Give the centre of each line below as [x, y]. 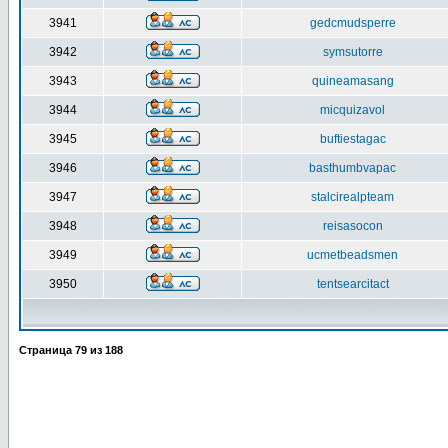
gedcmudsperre [352, 23]
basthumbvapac [352, 168]
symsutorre [352, 52]
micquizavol [352, 110]
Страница [47, 350]
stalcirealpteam [352, 197]
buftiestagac [352, 139]
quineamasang [352, 81]
